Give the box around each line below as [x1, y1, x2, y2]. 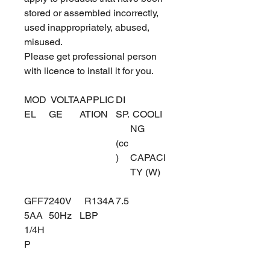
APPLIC [80, 94, 115, 105]
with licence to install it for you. [24, 65, 154, 77]
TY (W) [130, 166, 168, 178]
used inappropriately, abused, [24, 22, 149, 33]
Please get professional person [24, 51, 157, 62]
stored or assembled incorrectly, [24, 7, 159, 19]
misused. [24, 36, 65, 48]
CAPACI [130, 152, 166, 163]
